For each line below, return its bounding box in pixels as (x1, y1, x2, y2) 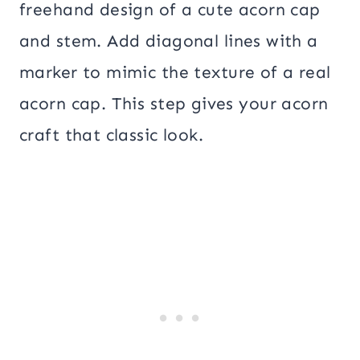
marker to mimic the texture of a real (19, 61, 331, 83)
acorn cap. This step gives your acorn (19, 92, 329, 114)
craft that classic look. (19, 124, 204, 145)
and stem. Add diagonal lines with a (19, 30, 318, 51)
